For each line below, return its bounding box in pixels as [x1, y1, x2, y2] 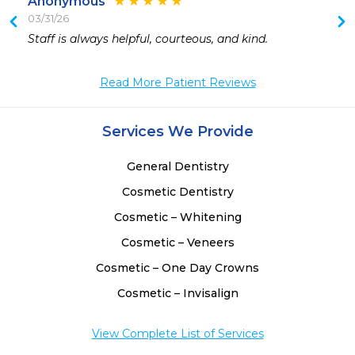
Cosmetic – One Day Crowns [96, 261, 259, 276]
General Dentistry [126, 159, 229, 174]
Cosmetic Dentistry [121, 185, 234, 200]
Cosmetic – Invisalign [116, 286, 239, 301]
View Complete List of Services [91, 326, 264, 342]
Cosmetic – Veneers [120, 235, 235, 250]
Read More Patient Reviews [99, 75, 256, 90]
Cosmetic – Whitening [113, 210, 242, 225]
